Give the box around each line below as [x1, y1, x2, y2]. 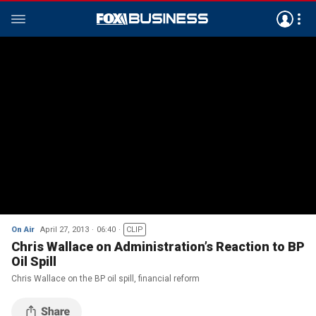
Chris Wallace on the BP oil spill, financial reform [11, 274, 200, 284]
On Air [11, 225, 35, 234]
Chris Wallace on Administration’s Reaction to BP [11, 239, 305, 254]
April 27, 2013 [40, 225, 89, 234]
